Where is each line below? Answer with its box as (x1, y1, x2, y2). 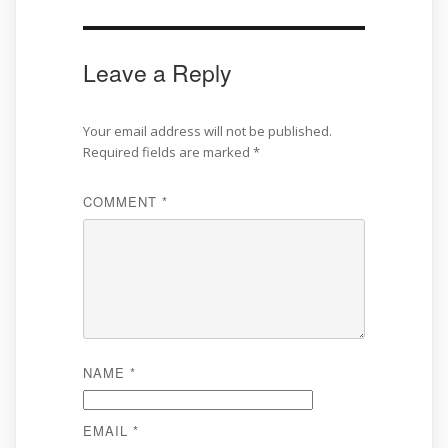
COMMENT (82, 191, 162, 211)
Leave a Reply (82, 56, 232, 89)
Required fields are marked (82, 142, 253, 161)
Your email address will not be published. (82, 121, 332, 140)
